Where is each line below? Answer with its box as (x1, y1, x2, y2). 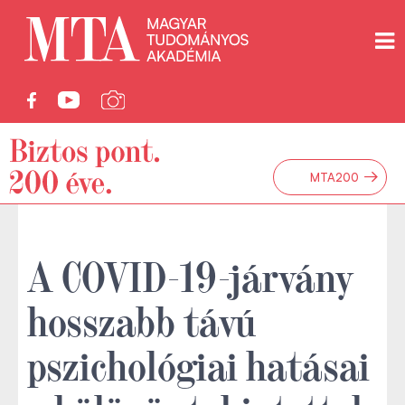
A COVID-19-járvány (27, 250, 353, 299)
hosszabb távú (27, 295, 256, 344)
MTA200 (310, 170, 359, 184)
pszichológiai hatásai (27, 339, 370, 388)
